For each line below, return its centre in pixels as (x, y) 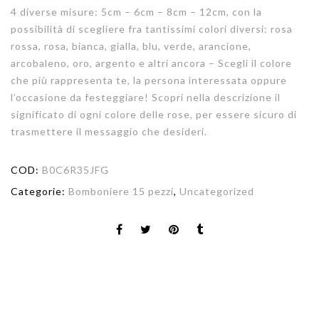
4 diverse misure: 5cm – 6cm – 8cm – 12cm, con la (136, 11)
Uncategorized (217, 191)
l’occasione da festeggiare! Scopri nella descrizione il (146, 97)
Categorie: (40, 191)
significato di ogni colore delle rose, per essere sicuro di (154, 114)
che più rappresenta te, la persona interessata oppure (149, 80)
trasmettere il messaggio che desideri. (109, 131)
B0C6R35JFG (75, 169)
